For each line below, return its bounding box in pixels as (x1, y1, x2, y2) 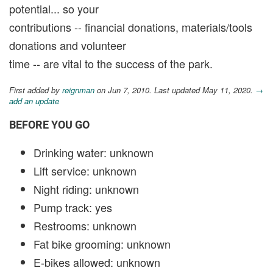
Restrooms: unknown (34, 218, 136, 234)
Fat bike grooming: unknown (34, 236, 171, 252)
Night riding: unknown (34, 181, 139, 197)
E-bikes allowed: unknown (34, 254, 160, 271)
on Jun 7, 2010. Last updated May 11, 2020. (94, 84, 255, 96)
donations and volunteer (9, 37, 126, 54)
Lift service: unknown (34, 163, 136, 179)
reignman (62, 84, 94, 96)
